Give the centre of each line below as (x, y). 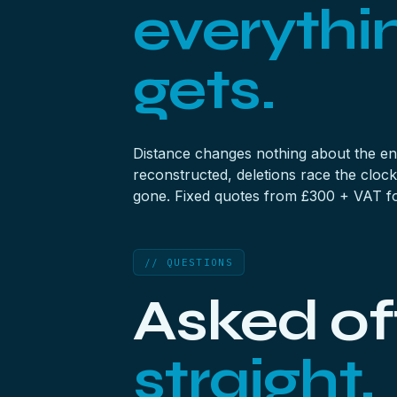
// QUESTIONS (189, 262)
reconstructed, (185, 175)
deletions (266, 175)
